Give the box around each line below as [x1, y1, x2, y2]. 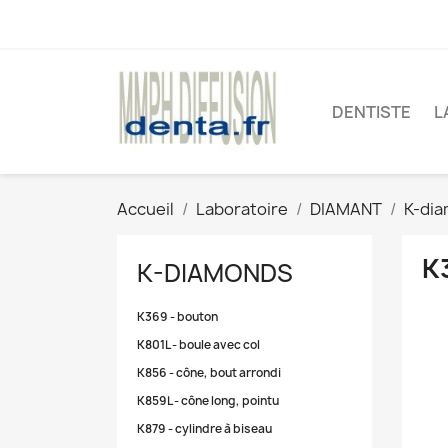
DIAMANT [310, 198, 382, 221]
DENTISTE [332, 101, 411, 124]
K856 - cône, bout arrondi [137, 365, 281, 382]
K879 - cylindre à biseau [137, 421, 272, 438]
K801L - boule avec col [137, 337, 260, 354]
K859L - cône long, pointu [137, 393, 279, 410]
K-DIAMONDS [137, 256, 293, 291]
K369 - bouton [137, 309, 218, 326]
